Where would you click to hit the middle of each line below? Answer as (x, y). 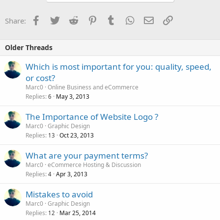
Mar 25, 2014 (78, 213)
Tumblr (128, 19)
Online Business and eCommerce (93, 87)
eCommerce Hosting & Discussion (94, 165)
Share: (15, 20)
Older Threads (29, 47)
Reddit (89, 19)
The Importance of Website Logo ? (92, 116)
